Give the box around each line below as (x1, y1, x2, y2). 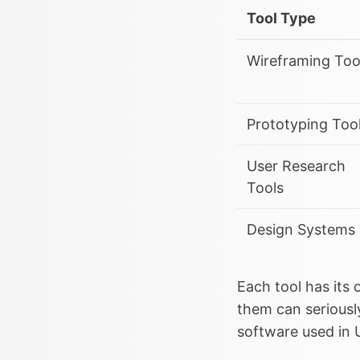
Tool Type (247, 9, 316, 27)
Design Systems (247, 220, 355, 238)
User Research (247, 157, 346, 174)
